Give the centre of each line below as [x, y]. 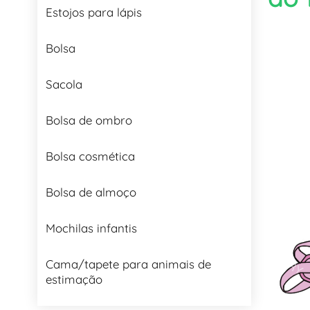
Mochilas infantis [91, 228]
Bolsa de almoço [91, 192]
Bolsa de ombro [89, 120]
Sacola [64, 84]
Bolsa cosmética [90, 156]
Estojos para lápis [93, 12]
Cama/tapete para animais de [128, 264]
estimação [74, 279]
